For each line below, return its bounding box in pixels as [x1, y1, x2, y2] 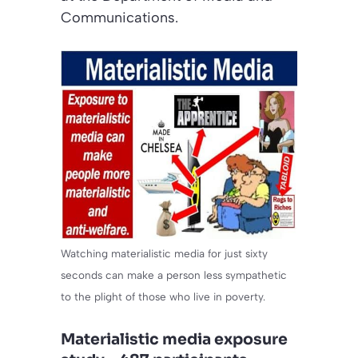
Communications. [61, 9, 178, 27]
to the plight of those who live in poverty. [61, 289, 265, 303]
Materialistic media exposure [61, 329, 288, 349]
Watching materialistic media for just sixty [61, 246, 268, 260]
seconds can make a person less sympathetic [61, 268, 287, 281]
